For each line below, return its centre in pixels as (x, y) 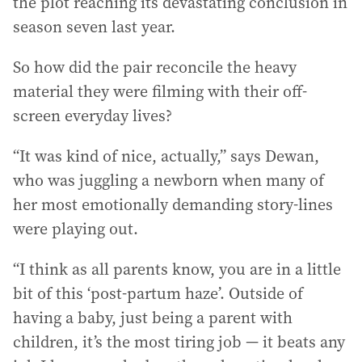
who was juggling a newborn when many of (168, 180)
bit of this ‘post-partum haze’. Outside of (158, 293)
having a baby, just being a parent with (153, 317)
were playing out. (76, 228)
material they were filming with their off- (160, 91)
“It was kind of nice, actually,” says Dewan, (166, 156)
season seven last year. (94, 26)
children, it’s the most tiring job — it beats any (179, 341)
